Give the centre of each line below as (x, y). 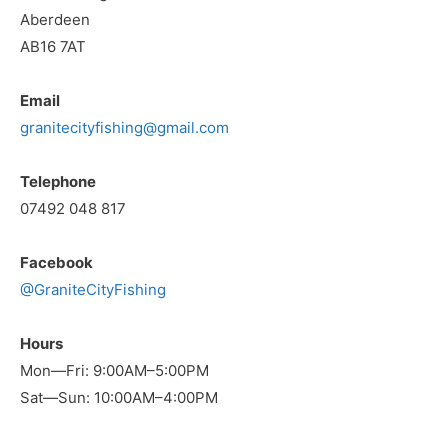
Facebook (56, 262)
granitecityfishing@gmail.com (124, 127)
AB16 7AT (53, 46)
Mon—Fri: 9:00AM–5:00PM (114, 370)
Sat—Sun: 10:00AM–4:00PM (119, 397)
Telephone (58, 181)
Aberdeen (55, 19)
